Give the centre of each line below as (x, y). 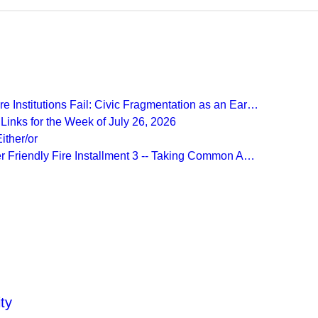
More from (159, 216)
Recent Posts (159, 66)
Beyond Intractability (159, 237)
